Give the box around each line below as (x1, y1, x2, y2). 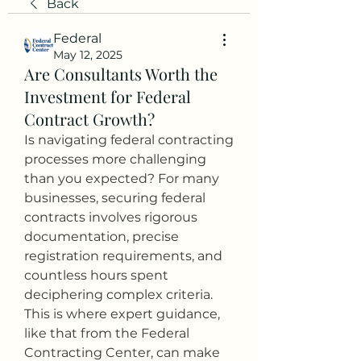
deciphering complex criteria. (24, 286, 213, 302)
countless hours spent (24, 267, 168, 283)
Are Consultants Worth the (24, 62, 218, 85)
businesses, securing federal (24, 189, 205, 205)
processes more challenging (24, 151, 206, 167)
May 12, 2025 (53, 47, 122, 62)
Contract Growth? (24, 107, 155, 130)
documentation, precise (24, 228, 179, 244)
